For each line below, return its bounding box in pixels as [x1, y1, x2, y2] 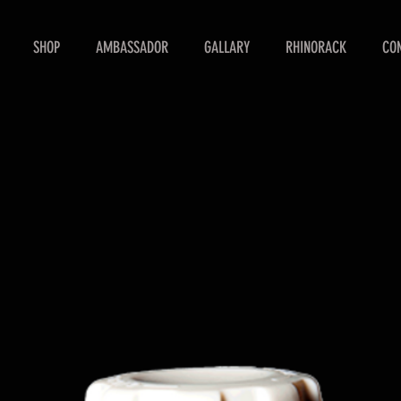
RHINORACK [285, 38, 346, 57]
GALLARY [203, 38, 250, 57]
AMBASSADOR [95, 38, 168, 57]
